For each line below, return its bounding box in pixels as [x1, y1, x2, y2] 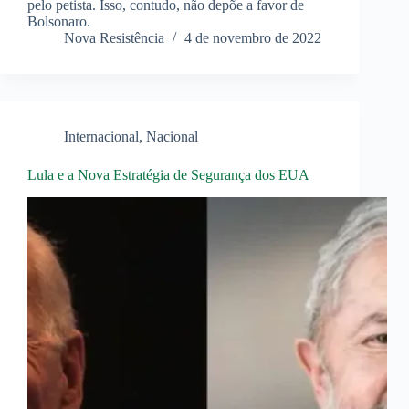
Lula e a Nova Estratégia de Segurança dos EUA [27, 167, 309, 184]
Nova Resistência [64, 30, 164, 47]
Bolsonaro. [27, 14, 90, 30]
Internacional [64, 129, 139, 145]
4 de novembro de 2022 [184, 30, 321, 47]
